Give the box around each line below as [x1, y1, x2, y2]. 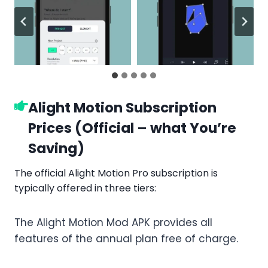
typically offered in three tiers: [14, 181, 156, 195]
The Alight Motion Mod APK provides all [14, 215, 212, 230]
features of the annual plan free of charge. [14, 231, 238, 246]
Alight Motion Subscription [28, 98, 217, 118]
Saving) [28, 139, 84, 159]
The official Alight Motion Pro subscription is [14, 166, 218, 180]
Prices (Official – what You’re [28, 118, 236, 138]
